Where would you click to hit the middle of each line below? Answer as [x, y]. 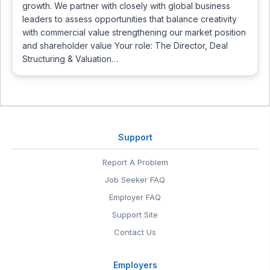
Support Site [135, 215]
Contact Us [135, 232]
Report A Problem [135, 162]
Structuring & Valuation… [70, 58]
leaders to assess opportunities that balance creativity [130, 19]
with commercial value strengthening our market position [134, 32]
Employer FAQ [135, 197]
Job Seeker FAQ [135, 180]
